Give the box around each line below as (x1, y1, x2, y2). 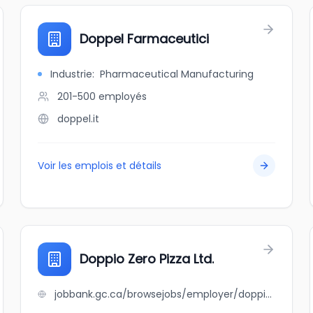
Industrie (50, 67, 93, 81)
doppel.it (57, 112, 100, 126)
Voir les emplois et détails (38, 159, 162, 173)
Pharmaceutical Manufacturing (100, 67, 254, 81)
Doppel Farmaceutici (80, 30, 210, 48)
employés (99, 89, 147, 103)
